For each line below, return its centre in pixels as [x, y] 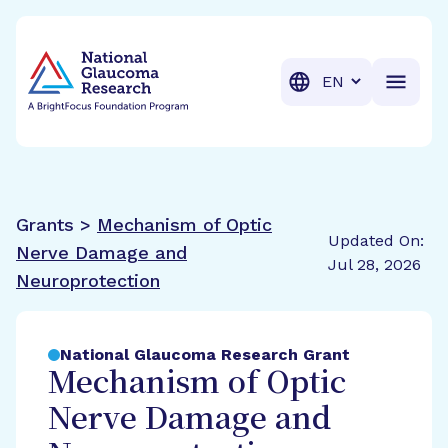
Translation [356, 80]
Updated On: [376, 240]
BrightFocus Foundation [121, 38]
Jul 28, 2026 [375, 264]
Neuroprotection [88, 280]
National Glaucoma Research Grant [205, 354]
